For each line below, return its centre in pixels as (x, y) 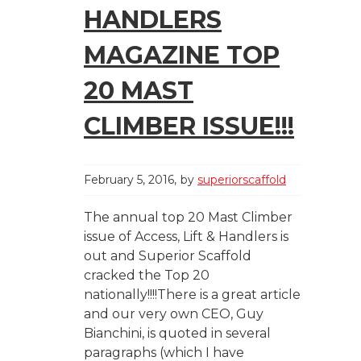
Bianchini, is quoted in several (177, 333)
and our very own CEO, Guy (174, 313)
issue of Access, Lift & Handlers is (186, 236)
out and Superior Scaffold (168, 255)
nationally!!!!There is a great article (192, 294)
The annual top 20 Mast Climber (188, 217)
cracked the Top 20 (147, 275)
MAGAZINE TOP (182, 55)
